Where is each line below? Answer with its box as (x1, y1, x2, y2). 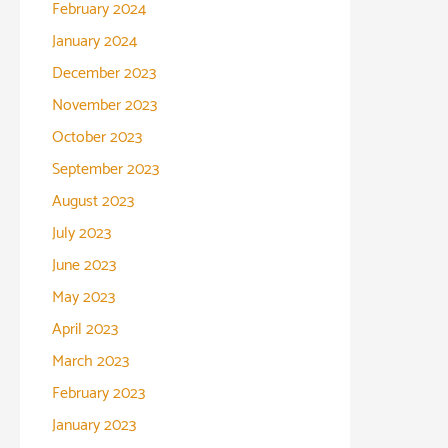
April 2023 (52, 315, 118, 343)
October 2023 (52, 123, 142, 151)
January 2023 (52, 411, 136, 439)
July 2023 (52, 219, 111, 247)
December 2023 (52, 59, 156, 87)
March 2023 (52, 347, 129, 375)
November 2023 (52, 91, 157, 119)
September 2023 (52, 155, 159, 183)
